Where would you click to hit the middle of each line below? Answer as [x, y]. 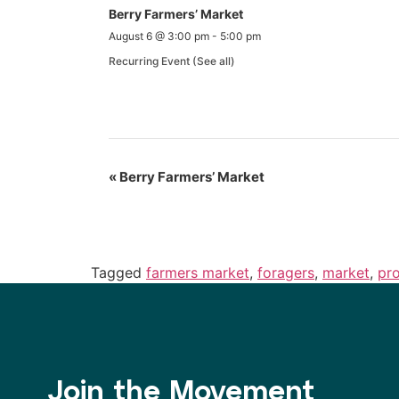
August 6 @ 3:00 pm [159, 37]
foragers [286, 272]
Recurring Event [151, 61]
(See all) [214, 61]
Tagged [118, 272]
